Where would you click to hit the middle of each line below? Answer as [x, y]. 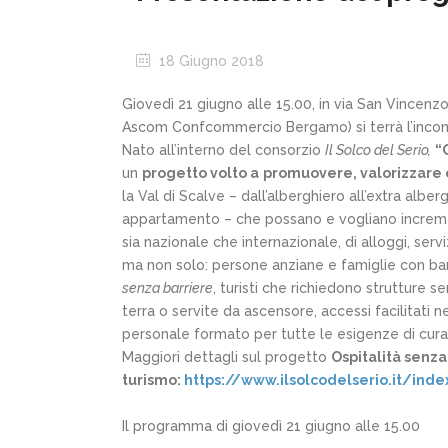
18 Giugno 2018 [209, 61]
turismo [149, 380]
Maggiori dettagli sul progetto [226, 357]
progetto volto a [200, 173]
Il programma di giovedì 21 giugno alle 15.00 [271, 426]
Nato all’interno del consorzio [223, 150]
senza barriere [167, 288]
